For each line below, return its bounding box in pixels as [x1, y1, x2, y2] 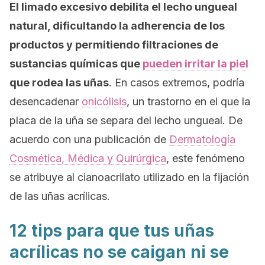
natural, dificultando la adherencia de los [9, 20, 225, 32]
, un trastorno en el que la [127, 95, 250, 108]
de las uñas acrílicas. [9, 190, 110, 202]
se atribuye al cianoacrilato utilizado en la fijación [9, 171, 249, 183]
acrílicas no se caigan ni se [9, 242, 229, 262]
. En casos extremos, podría [109, 76, 244, 89]
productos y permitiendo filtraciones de [9, 38, 218, 51]
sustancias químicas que [9, 57, 143, 70]
